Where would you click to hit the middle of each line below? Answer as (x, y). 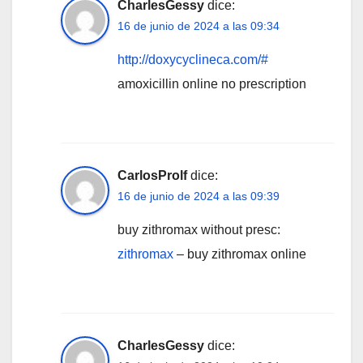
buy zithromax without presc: (199, 229)
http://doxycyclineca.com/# (193, 59)
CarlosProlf (152, 175)
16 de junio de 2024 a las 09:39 (199, 196)
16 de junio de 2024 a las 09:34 (199, 26)
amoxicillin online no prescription (212, 83)
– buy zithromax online (240, 254)
